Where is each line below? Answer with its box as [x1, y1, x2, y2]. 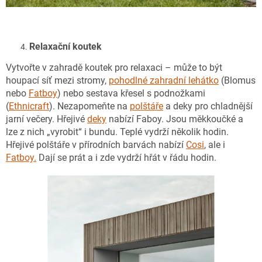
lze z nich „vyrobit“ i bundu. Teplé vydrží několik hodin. [6, 126, 229, 137]
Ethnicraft [9, 100, 49, 112]
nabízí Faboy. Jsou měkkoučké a [106, 113, 243, 125]
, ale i [204, 139, 225, 150]
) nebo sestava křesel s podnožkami [57, 87, 205, 99]
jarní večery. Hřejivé [6, 113, 87, 125]
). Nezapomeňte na [49, 100, 130, 112]
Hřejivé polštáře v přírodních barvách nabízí [6, 139, 186, 150]
